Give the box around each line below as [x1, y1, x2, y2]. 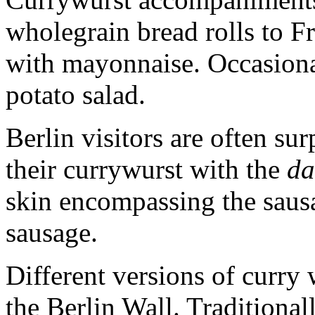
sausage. [6, 217, 98, 248]
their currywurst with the [6, 154, 287, 185]
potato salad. [6, 79, 146, 110]
